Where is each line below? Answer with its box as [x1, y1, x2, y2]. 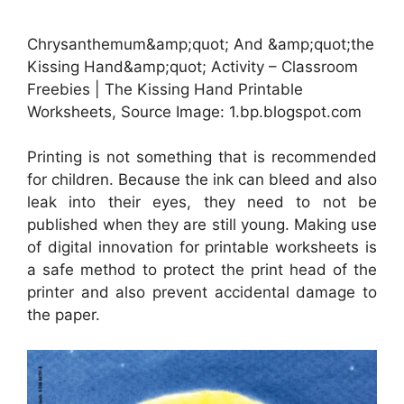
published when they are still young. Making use [27, 216, 377, 234]
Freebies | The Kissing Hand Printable [27, 79, 303, 98]
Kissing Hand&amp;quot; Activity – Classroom [27, 57, 358, 76]
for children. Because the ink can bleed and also [27, 170, 377, 189]
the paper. [27, 306, 100, 325]
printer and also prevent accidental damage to [27, 283, 377, 302]
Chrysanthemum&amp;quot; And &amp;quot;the [27, 34, 374, 53]
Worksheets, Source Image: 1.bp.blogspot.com [27, 102, 362, 121]
